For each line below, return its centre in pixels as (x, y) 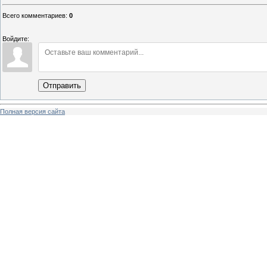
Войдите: (16, 39)
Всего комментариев (34, 16)
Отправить (62, 86)
